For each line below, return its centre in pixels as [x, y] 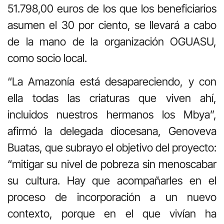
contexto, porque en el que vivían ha [112, 214]
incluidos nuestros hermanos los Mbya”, [112, 115]
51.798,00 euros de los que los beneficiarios [112, 8]
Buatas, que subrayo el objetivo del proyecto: [112, 148]
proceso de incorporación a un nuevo [112, 197]
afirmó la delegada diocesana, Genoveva [112, 131]
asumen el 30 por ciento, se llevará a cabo [112, 25]
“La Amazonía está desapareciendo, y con [112, 82]
